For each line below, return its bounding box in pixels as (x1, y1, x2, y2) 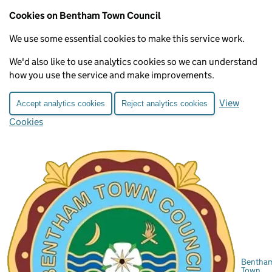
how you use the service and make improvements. (9, 69, 214, 81)
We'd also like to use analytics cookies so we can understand (9, 56, 257, 67)
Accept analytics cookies (16, 99, 105, 108)
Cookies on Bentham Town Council (9, 10, 161, 21)
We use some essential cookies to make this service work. (9, 33, 245, 44)
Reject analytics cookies (121, 99, 208, 108)
